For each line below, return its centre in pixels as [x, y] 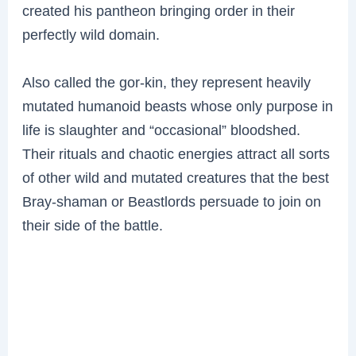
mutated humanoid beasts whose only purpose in [178, 106]
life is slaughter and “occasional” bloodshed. [162, 130]
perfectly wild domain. [91, 35]
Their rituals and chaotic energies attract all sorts [176, 153]
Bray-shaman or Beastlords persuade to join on [172, 201]
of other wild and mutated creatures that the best [176, 177]
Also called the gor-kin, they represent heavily [167, 82]
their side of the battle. [93, 225]
